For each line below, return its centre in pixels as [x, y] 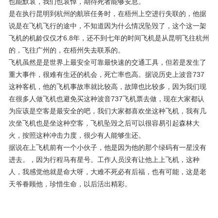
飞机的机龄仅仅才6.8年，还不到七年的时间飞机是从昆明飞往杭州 [109, 38]
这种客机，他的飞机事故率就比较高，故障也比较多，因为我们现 [108, 87]
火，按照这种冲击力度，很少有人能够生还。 [77, 135]
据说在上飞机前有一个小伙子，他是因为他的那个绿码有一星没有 [108, 147]
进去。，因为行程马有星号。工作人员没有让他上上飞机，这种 [104, 160]
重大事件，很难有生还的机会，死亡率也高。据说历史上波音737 [107, 74]
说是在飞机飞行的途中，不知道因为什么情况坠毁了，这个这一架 [108, 26]
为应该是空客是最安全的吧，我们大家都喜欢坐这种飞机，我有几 [108, 111]
